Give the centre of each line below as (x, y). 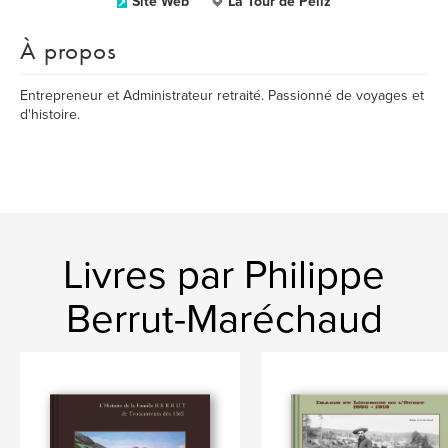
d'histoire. (50, 114)
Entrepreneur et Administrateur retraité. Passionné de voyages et (222, 95)
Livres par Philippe (224, 275)
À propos (68, 50)
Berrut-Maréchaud (224, 319)
